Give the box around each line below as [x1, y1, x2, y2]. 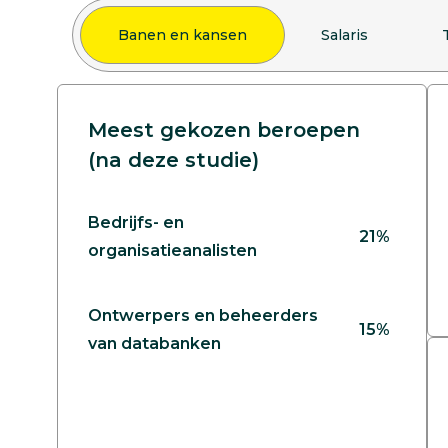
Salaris [321, 26, 368, 44]
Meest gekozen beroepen [88, 118, 360, 142]
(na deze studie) [88, 148, 259, 172]
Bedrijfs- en [88, 213, 184, 233]
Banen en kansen [118, 26, 247, 44]
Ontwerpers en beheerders [88, 306, 318, 326]
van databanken [88, 334, 221, 354]
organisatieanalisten [88, 241, 257, 261]
